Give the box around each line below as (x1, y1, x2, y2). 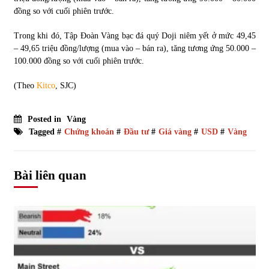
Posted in (27, 114, 64, 124)
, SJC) (55, 80, 76, 90)
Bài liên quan (13, 168, 86, 183)
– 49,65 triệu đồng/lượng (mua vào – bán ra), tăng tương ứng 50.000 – (13, 43, 256, 53)
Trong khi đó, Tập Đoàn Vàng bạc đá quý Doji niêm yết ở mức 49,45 (13, 31, 256, 40)
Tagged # (28, 127, 61, 136)
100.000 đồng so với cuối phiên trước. (13, 56, 144, 65)
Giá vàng (158, 127, 192, 136)
